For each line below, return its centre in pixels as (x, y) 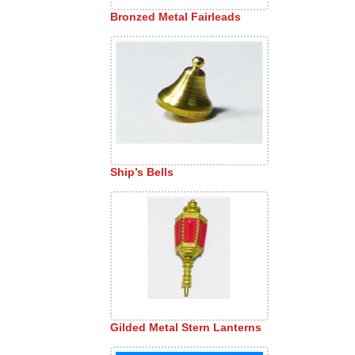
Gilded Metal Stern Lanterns (186, 328)
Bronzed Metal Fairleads (176, 17)
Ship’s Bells (142, 172)
